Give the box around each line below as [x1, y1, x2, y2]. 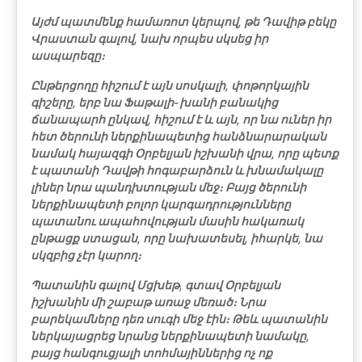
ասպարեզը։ [31, 48, 105, 62]
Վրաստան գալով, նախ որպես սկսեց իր [31, 32, 268, 45]
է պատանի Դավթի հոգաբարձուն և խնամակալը [31, 163, 323, 177]
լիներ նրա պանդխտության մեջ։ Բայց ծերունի [31, 180, 306, 194]
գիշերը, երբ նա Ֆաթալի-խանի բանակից [31, 95, 278, 109]
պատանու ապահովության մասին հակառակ [31, 214, 304, 228]
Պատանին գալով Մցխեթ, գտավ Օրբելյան [31, 278, 280, 292]
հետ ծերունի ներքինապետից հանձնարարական [31, 129, 326, 143]
